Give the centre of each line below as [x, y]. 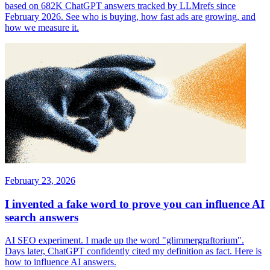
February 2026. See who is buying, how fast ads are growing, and [130, 17]
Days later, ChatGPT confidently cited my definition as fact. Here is [133, 251]
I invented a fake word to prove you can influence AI [135, 204]
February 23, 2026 [40, 181]
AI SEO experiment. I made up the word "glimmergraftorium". [124, 240]
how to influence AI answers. [61, 262]
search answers [42, 217]
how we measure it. [42, 28]
